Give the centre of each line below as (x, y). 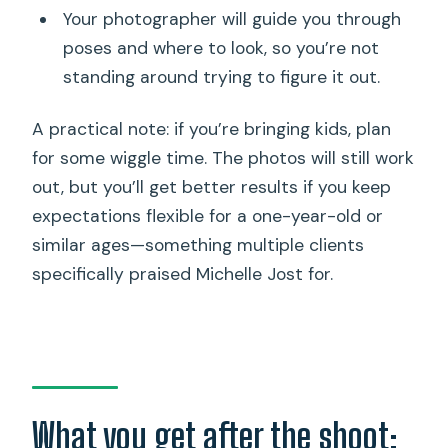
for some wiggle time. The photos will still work (223, 158)
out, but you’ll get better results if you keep (212, 187)
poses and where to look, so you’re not (220, 47)
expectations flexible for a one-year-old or (208, 216)
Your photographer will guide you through (231, 18)
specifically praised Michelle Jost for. (183, 274)
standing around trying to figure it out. (221, 76)
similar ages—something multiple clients (198, 245)
